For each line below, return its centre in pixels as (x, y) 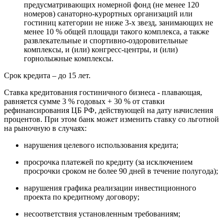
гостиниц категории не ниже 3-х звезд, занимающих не (118, 22)
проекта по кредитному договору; (82, 197)
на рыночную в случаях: (45, 128)
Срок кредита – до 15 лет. (47, 75)
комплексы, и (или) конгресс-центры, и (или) (101, 49)
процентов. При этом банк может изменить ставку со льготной (111, 119)
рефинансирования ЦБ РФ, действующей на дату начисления (109, 110)
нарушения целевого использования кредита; (101, 145)
